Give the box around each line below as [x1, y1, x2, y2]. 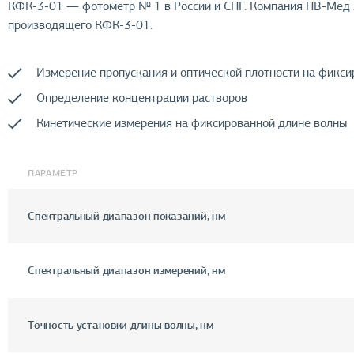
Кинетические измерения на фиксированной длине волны [36, 115, 348, 131]
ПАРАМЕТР [28, 166, 78, 179]
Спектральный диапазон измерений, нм [28, 262, 225, 277]
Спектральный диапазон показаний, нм [28, 208, 225, 223]
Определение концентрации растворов [36, 89, 248, 106]
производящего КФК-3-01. [8, 17, 153, 33]
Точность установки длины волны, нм [28, 317, 213, 332]
